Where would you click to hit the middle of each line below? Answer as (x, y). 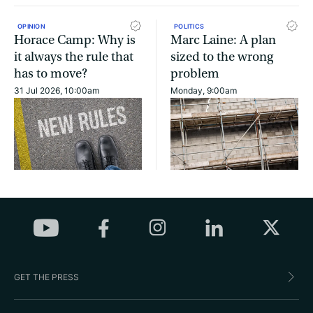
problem (195, 74)
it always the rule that (74, 57)
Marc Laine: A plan (223, 41)
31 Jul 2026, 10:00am (57, 91)
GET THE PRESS (46, 277)
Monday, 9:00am (204, 91)
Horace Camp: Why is (75, 41)
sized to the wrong (222, 57)
